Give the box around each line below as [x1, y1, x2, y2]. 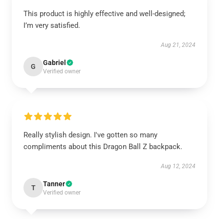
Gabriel [43, 59, 66, 66]
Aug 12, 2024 [161, 163, 196, 170]
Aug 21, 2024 [161, 42, 196, 48]
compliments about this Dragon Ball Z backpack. [23, 142, 182, 151]
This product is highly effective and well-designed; [23, 9, 185, 18]
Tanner [43, 180, 65, 188]
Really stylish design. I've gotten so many [23, 131, 157, 139]
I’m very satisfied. [23, 21, 80, 30]
